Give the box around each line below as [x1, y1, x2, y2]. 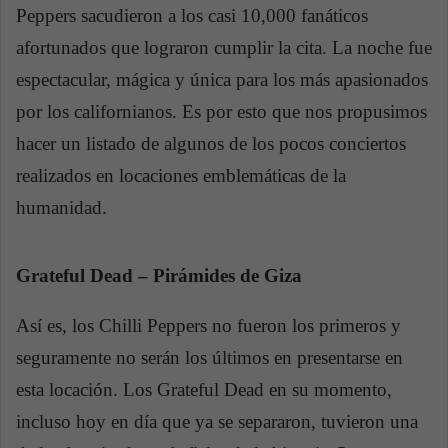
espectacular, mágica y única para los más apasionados [16, 69, 428, 91]
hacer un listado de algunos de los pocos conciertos [16, 133, 406, 155]
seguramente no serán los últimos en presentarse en [16, 346, 403, 368]
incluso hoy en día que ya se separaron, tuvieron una [16, 410, 418, 432]
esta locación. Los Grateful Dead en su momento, [16, 378, 392, 400]
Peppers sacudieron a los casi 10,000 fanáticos [16, 5, 368, 27]
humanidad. [16, 197, 107, 219]
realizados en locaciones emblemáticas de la [16, 165, 346, 187]
